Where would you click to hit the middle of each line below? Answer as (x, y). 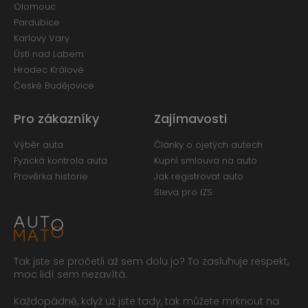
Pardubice (37, 22)
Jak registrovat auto (199, 176)
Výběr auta (38, 144)
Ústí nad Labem (49, 54)
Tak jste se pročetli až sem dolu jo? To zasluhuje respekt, (151, 262)
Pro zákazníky (56, 118)
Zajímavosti (190, 118)
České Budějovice (54, 85)
